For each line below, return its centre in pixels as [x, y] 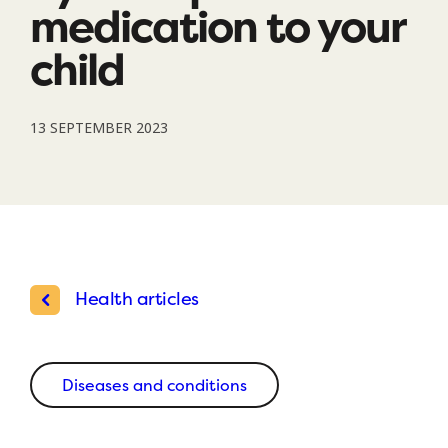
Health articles [137, 298]
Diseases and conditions [154, 384]
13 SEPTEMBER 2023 [99, 127]
